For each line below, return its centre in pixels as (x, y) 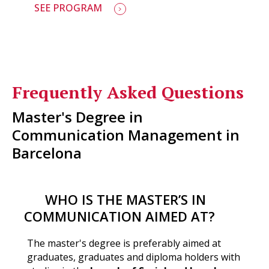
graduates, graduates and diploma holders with (133, 257)
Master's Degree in (77, 116)
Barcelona (47, 153)
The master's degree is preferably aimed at (124, 243)
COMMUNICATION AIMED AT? (119, 216)
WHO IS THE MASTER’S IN (125, 199)
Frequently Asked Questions (128, 92)
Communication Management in (126, 134)
